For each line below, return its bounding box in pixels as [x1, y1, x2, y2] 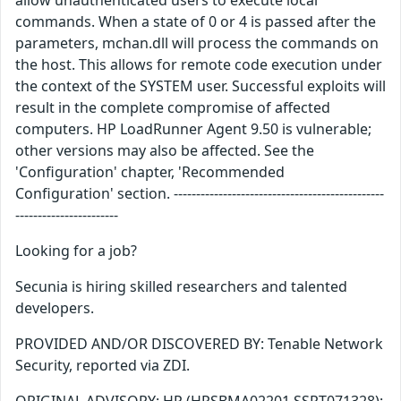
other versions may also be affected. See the [15, 141, 314, 161]
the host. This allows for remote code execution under [15, 55, 382, 75]
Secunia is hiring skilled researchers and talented [15, 277, 347, 297]
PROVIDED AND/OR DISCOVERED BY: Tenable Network [15, 334, 383, 354]
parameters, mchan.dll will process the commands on [15, 33, 379, 54]
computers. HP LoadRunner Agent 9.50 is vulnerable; [15, 119, 371, 140]
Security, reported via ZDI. [15, 355, 190, 376]
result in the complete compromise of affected [15, 98, 330, 118]
